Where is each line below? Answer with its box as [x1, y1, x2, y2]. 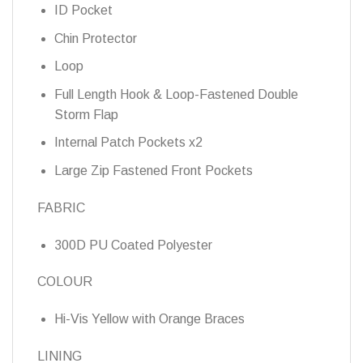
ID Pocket [53, 3, 113, 18]
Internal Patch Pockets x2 [53, 135, 203, 150]
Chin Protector [53, 31, 137, 45]
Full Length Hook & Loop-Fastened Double [53, 87, 298, 101]
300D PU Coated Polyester [53, 237, 212, 252]
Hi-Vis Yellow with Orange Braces [53, 312, 245, 327]
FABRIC [37, 200, 85, 215]
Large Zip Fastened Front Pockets [53, 164, 253, 178]
